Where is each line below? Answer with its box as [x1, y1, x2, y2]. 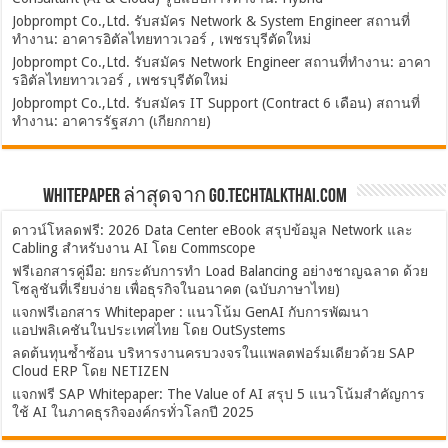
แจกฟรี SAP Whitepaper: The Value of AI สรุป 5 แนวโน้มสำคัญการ [12, 386, 426, 403]
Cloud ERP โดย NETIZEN [12, 363, 170, 380]
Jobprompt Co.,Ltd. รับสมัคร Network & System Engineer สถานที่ [12, 13, 411, 30]
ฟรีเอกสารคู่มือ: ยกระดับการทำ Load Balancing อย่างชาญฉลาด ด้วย [12, 263, 429, 280]
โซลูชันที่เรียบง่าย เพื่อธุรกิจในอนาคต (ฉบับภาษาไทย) [12, 281, 341, 298]
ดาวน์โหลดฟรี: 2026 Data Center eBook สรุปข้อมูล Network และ [12, 222, 414, 239]
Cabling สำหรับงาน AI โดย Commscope [12, 240, 256, 257]
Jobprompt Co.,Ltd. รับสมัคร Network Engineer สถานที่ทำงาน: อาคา [12, 54, 432, 71]
